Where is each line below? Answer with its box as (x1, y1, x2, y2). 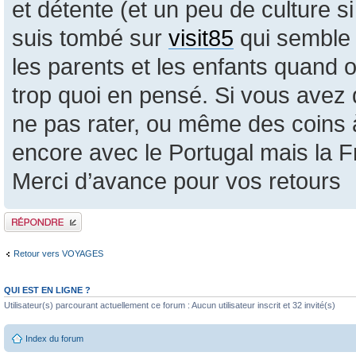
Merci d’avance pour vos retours (12, 168, 341, 195)
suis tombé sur (12, 25, 168, 52)
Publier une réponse (4, 212, 81, 222)
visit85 (168, 25, 234, 52)
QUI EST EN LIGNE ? (4, 285, 91, 296)
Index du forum (25, 333, 83, 343)
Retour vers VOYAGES (14, 248, 103, 258)
